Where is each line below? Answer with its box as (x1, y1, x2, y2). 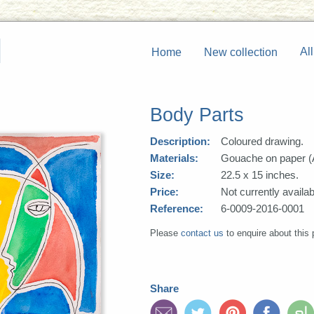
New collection (204, 46, 278, 58)
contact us (181, 228, 224, 239)
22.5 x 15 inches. (221, 170, 299, 181)
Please (150, 228, 181, 239)
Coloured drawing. (221, 136, 303, 147)
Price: (150, 186, 179, 198)
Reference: (150, 203, 203, 214)
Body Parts (150, 104, 244, 125)
